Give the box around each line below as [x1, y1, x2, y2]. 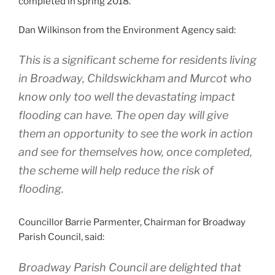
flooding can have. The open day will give [18, 109, 228, 122]
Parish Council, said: [18, 231, 104, 243]
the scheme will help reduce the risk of [18, 164, 214, 177]
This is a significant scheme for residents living [18, 53, 257, 67]
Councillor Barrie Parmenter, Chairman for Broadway [18, 217, 246, 228]
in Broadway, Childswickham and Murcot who [18, 72, 252, 85]
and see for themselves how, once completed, [18, 145, 252, 159]
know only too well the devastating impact [18, 90, 235, 104]
